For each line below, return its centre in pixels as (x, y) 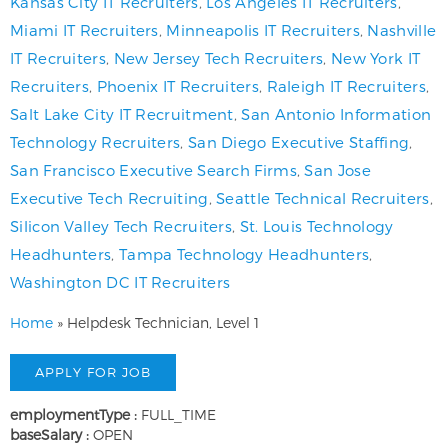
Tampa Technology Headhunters (244, 253)
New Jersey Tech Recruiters (218, 57)
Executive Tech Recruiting (109, 197)
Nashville (402, 29)
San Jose (337, 169)
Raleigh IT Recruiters (346, 85)
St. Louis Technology (316, 225)
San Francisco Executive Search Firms (153, 169)
